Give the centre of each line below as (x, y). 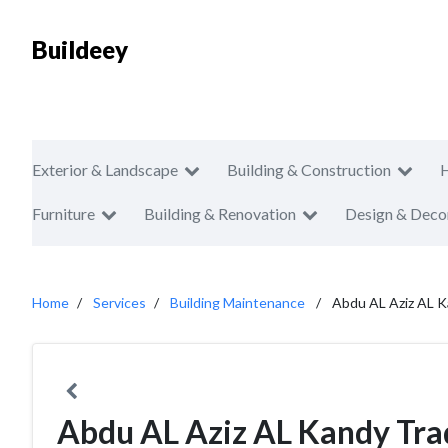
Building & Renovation (220, 213)
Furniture (63, 213)
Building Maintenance (237, 302)
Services (119, 302)
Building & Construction (309, 169)
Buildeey (80, 49)
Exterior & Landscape (105, 169)
